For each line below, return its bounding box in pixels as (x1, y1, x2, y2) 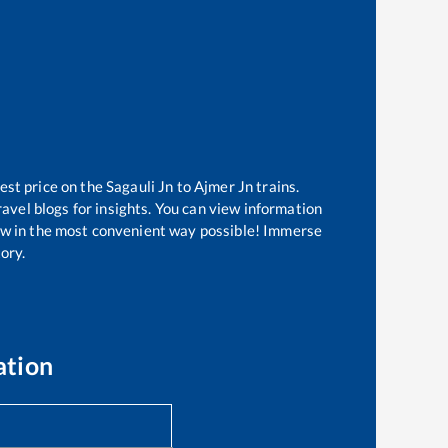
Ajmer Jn (193, 177, 254, 196)
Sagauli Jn (105, 177, 174, 196)
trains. (253, 177, 300, 196)
